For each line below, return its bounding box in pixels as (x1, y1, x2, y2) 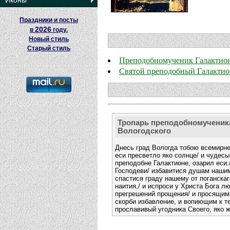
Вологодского (118, 127, 171, 136)
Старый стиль (27, 45, 70, 52)
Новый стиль (29, 35, 69, 43)
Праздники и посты (20, 16, 78, 24)
